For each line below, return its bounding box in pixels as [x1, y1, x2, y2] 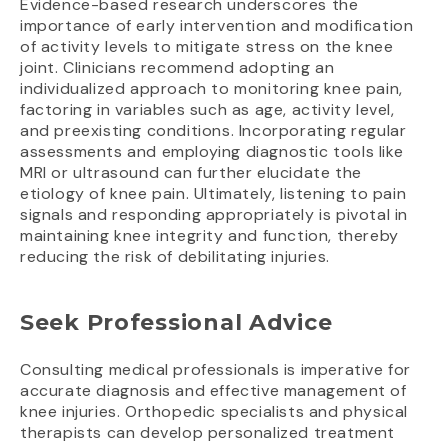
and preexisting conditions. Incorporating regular [20, 120, 407, 142]
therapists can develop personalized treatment [20, 422, 396, 444]
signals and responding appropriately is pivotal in [20, 204, 409, 226]
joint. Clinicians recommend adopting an [20, 57, 335, 79]
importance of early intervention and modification [20, 15, 414, 37]
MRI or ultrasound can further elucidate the [20, 162, 362, 184]
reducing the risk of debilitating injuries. [20, 246, 330, 268]
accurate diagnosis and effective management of [20, 380, 407, 402]
